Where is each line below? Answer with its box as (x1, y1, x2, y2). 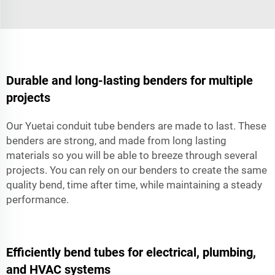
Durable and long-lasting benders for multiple (6, 72, 253, 88)
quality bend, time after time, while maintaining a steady (6, 178, 262, 191)
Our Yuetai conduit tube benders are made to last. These (6, 119, 266, 132)
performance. (6, 193, 69, 206)
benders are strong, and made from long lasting (6, 134, 227, 147)
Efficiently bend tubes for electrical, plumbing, (6, 244, 256, 260)
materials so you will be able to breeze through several (6, 149, 257, 161)
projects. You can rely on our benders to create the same (6, 163, 267, 176)
